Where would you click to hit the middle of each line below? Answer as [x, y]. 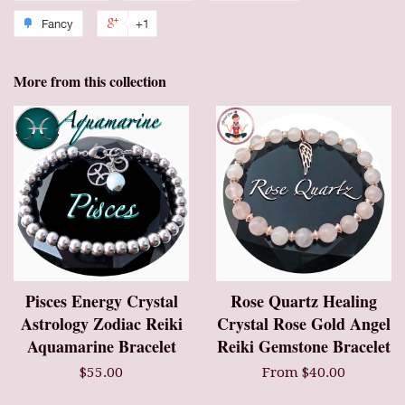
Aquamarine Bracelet [101, 347]
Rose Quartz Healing [304, 301]
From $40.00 [304, 373]
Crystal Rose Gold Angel [304, 324]
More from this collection [90, 81]
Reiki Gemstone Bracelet [304, 347]
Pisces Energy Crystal [101, 301]
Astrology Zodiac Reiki [101, 324]
